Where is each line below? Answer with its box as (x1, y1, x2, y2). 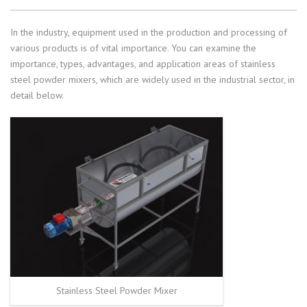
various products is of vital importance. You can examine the (10, 42, 256, 54)
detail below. (10, 89, 64, 101)
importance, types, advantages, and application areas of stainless (10, 58, 275, 70)
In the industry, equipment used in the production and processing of (10, 26, 287, 38)
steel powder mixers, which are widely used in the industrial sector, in (10, 73, 295, 86)
